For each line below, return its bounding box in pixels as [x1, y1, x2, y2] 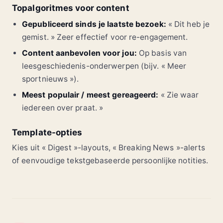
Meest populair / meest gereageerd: [22, 90, 159, 100]
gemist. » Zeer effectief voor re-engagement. [22, 32, 188, 42]
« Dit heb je [166, 19, 210, 29]
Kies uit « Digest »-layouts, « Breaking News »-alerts [12, 142, 206, 152]
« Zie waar [158, 90, 199, 100]
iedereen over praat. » [22, 103, 104, 112]
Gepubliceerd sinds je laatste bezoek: [22, 19, 166, 29]
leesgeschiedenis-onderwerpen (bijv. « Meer [22, 61, 187, 71]
